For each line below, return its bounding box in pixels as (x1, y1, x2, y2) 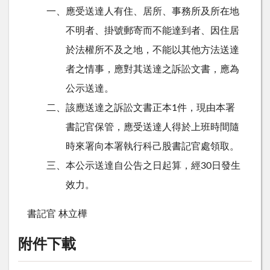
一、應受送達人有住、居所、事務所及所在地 (46, 6, 239, 16)
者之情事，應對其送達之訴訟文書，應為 (66, 64, 239, 74)
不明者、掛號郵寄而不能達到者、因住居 (66, 25, 239, 36)
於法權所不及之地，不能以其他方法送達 (66, 45, 239, 55)
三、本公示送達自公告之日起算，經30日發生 (46, 160, 240, 171)
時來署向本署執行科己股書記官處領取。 (66, 141, 239, 151)
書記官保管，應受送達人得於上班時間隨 (66, 122, 239, 132)
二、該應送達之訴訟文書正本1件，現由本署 (46, 102, 235, 113)
